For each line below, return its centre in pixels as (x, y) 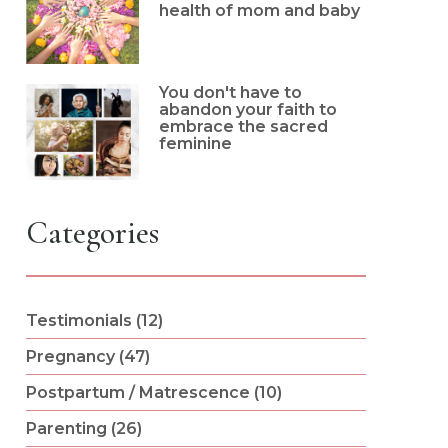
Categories (92, 232)
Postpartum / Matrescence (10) (153, 392)
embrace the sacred (244, 126)
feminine (196, 143)
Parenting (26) (83, 428)
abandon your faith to (248, 109)
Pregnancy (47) (87, 356)
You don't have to (231, 92)
